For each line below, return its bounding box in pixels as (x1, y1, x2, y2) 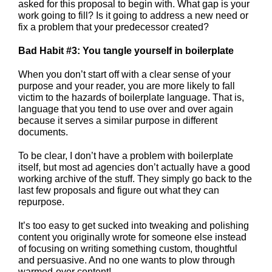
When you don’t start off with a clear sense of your (18, 69, 231, 80)
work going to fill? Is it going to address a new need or (18, 10, 248, 21)
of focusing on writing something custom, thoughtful (18, 243, 237, 254)
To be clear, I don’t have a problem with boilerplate (18, 151, 233, 161)
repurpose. (18, 197, 64, 208)
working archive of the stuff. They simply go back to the (18, 174, 252, 185)
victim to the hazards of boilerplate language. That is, (18, 92, 244, 103)
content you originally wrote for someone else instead (18, 232, 246, 243)
